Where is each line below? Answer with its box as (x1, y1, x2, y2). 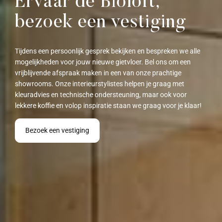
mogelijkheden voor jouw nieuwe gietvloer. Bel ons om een (15, 57, 191, 66)
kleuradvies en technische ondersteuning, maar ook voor (15, 90, 187, 99)
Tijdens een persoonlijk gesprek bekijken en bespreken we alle (15, 47, 200, 55)
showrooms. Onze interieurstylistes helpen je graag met (15, 79, 184, 88)
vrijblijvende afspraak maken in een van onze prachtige (15, 68, 181, 77)
